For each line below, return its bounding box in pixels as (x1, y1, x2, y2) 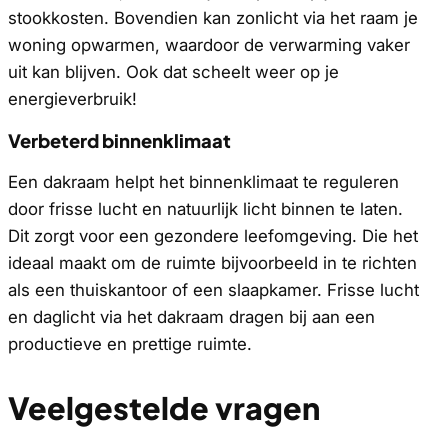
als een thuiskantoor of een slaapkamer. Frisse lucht (8, 279, 419, 300)
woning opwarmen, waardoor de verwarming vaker (8, 35, 410, 56)
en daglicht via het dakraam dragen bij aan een (8, 306, 375, 327)
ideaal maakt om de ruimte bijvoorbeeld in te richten (8, 252, 417, 273)
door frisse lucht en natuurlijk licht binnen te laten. (8, 198, 403, 219)
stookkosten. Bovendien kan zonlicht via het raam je (8, 8, 418, 29)
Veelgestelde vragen (8, 387, 320, 427)
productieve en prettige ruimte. (8, 333, 252, 354)
